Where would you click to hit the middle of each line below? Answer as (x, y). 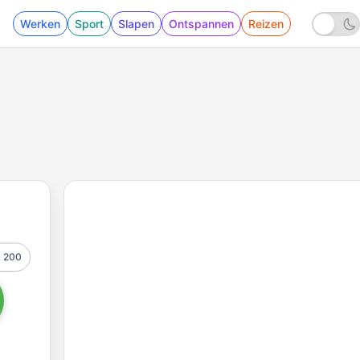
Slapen (136, 24)
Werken (40, 24)
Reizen (266, 24)
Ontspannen (201, 24)
